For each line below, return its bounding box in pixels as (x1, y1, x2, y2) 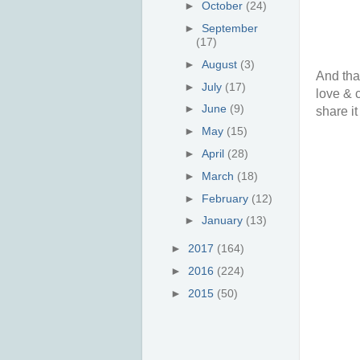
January (202, 214, 247, 227)
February (202, 191, 252, 205)
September (202, 22, 259, 35)
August (202, 57, 241, 71)
